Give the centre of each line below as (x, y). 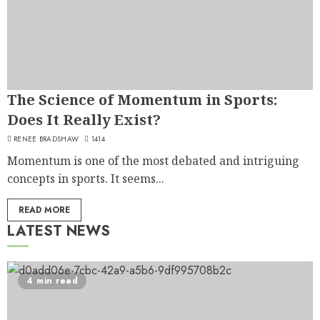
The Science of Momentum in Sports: (142, 99)
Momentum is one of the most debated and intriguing (153, 160)
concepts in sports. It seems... (86, 178)
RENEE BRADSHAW (46, 139)
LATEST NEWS (59, 231)
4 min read (52, 280)
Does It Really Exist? (84, 119)
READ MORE (44, 210)
